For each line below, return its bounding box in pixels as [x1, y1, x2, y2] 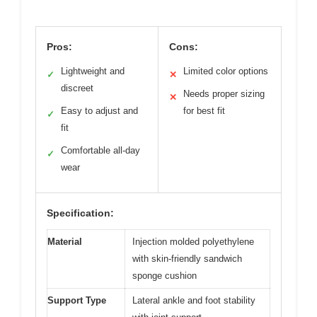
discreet [61, 83, 93, 93]
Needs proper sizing [183, 88, 265, 99]
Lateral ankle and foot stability [132, 295, 255, 306]
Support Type [47, 295, 106, 306]
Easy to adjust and [61, 105, 138, 116]
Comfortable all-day [61, 145, 140, 156]
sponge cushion [132, 270, 197, 281]
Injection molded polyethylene [132, 236, 254, 247]
